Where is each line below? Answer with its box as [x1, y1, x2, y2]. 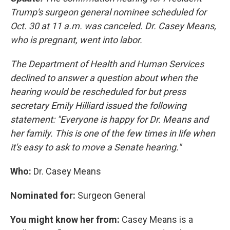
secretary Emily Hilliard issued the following [10, 100, 186, 111]
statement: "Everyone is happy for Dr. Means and [10, 114, 208, 125]
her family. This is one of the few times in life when [10, 128, 215, 139]
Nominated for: [10, 190, 75, 201]
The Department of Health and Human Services [10, 59, 204, 69]
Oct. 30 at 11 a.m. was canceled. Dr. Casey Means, [10, 21, 216, 31]
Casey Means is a [120, 214, 193, 225]
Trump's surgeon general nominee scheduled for [10, 7, 206, 17]
